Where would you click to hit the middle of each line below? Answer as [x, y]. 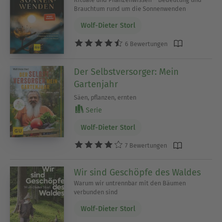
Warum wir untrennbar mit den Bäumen [130, 183]
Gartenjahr [96, 84]
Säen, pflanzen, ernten [105, 97]
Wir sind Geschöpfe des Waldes [138, 172]
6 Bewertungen [146, 44]
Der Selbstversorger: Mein [127, 72]
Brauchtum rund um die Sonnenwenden [130, 9]
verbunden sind [96, 192]
